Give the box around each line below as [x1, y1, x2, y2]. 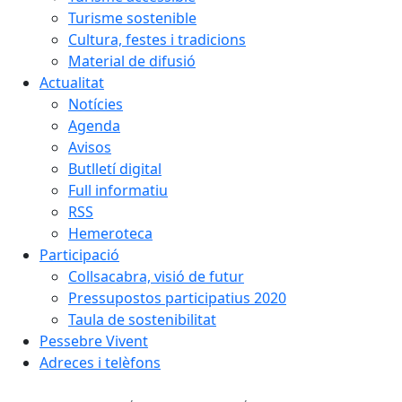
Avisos [68, 137, 111, 157]
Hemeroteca [68, 223, 153, 243]
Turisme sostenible [68, 8, 197, 28]
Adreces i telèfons [39, 353, 161, 372]
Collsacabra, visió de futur [68, 267, 244, 286]
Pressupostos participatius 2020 [68, 288, 286, 308]
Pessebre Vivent [39, 331, 148, 351]
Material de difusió [68, 51, 196, 71]
